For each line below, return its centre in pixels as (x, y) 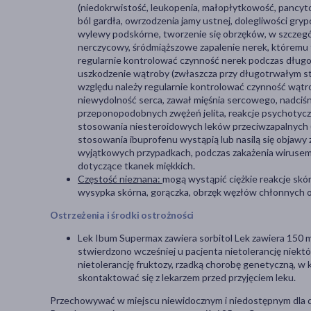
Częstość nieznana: (120, 179)
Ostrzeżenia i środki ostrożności (122, 215)
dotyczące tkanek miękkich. (136, 166)
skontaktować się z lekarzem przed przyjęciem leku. (187, 278)
